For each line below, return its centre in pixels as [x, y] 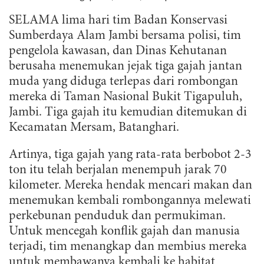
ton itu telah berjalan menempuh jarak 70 [118, 170]
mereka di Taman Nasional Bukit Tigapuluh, [126, 97]
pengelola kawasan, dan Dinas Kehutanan [118, 51]
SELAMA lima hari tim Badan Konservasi [118, 21]
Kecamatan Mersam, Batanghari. [95, 128]
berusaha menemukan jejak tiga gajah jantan [126, 67]
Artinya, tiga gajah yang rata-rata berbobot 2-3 [130, 155]
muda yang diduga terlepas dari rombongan [123, 82]
